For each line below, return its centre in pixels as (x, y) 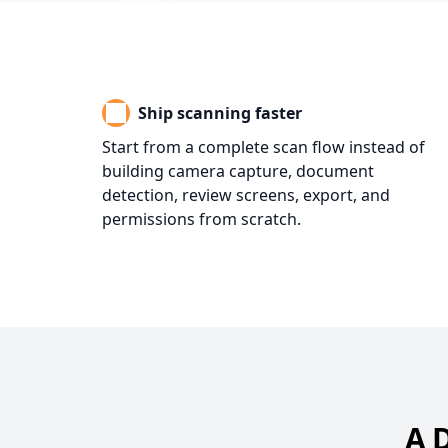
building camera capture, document (238, 171)
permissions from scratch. (201, 219)
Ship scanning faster (220, 113)
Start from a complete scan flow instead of (263, 147)
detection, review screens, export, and (246, 195)
